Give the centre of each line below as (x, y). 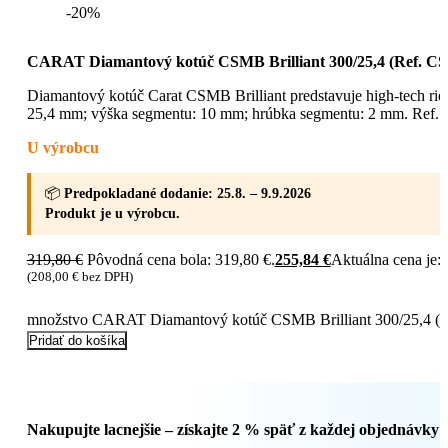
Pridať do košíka (76, 340)
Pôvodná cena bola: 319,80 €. (180, 259)
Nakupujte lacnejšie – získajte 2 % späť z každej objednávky (232, 429)
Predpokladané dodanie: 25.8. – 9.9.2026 (187, 193)
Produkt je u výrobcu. (112, 213)
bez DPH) (105, 276)
